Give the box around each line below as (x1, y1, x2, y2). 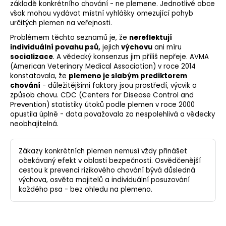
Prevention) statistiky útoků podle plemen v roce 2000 (10, 100, 195, 110)
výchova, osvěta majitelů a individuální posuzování (19, 175, 190, 185)
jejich (100, 42, 120, 52)
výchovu (120, 42, 152, 52)
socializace (10, 52, 53, 62)
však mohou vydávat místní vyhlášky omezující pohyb (10, 9, 193, 19)
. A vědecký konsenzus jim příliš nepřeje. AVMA (53, 52, 209, 62)
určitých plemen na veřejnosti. (10, 18, 112, 28)
